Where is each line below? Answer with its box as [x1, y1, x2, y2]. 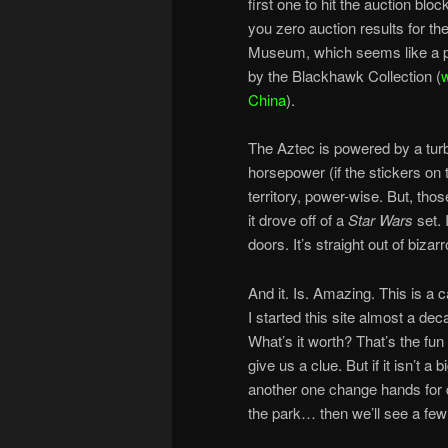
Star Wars [348, 209, 413, 231]
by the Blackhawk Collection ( [248, 64, 441, 86]
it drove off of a [248, 209, 348, 231]
